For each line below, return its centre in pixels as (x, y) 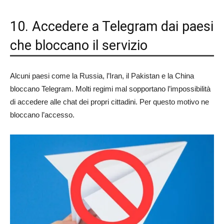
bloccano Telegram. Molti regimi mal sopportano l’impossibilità (110, 88)
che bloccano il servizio (79, 45)
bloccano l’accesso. (42, 114)
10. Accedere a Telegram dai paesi (112, 26)
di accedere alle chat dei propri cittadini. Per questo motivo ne (109, 101)
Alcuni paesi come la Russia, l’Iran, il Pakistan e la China (102, 75)
